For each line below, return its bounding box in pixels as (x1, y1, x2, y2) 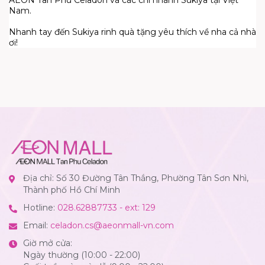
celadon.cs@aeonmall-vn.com (50, 219, 174, 231)
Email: (23, 219, 50, 231)
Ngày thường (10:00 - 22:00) (23, 249, 140, 260)
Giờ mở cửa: (23, 237, 72, 248)
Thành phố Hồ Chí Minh (23, 184, 120, 195)
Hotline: (23, 202, 57, 213)
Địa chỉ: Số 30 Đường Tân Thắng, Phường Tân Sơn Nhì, (23, 172, 248, 183)
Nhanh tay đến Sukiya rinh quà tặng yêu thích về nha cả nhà (9, 26, 256, 37)
